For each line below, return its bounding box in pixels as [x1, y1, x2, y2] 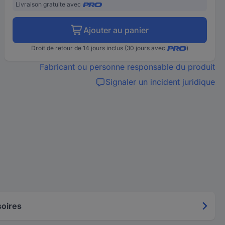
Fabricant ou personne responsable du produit [39, 62, 215, 72]
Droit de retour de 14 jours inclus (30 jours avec [31, 44, 166, 52]
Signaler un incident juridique [105, 77, 215, 87]
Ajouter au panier [83, 25, 149, 35]
